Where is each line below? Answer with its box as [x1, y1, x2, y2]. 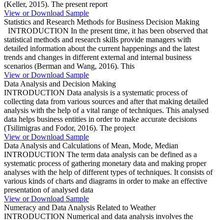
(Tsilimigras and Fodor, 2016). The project [4, 123, 135, 132]
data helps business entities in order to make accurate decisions [4, 114, 197, 123]
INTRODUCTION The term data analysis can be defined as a [4, 150, 197, 159]
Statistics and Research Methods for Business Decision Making [4, 17, 199, 26]
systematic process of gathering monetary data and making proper [4, 159, 206, 167]
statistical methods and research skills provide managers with [4, 35, 191, 44]
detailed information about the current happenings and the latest [4, 44, 199, 53]
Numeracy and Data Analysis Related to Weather [4, 203, 156, 212]
